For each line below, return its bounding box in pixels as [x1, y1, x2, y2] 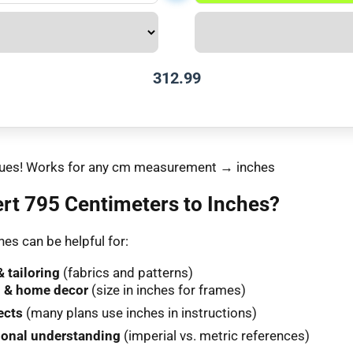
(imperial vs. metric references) [121, 327, 310, 344]
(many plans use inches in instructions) [23, 304, 257, 321]
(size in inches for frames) [88, 281, 246, 298]
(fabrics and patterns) [60, 264, 193, 281]
